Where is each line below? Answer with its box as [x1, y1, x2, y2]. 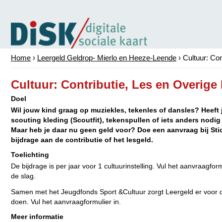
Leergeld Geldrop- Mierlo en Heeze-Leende [37, 54, 176, 62]
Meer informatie [11, 213, 63, 221]
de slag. [11, 172, 36, 180]
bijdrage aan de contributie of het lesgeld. [11, 136, 153, 144]
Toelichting [11, 151, 49, 159]
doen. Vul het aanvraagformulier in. [11, 198, 121, 206]
